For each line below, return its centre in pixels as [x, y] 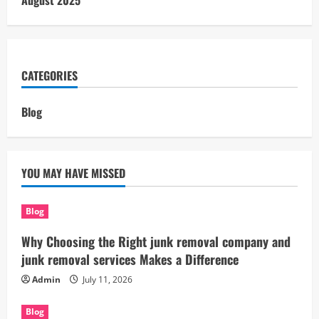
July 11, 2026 [106, 279]
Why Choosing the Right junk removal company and [156, 241]
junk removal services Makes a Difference [130, 259]
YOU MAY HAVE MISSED [73, 173]
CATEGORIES [49, 75]
